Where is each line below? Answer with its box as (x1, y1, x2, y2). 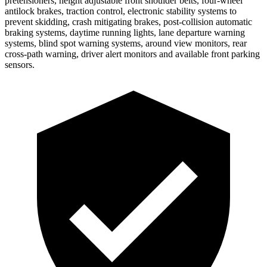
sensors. (5, 59, 35, 70)
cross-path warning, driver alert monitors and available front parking (5, 48, 260, 59)
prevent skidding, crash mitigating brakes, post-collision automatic (5, 16, 252, 27)
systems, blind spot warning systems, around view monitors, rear (5, 38, 247, 48)
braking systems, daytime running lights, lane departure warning (5, 27, 245, 38)
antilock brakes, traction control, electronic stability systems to (5, 5, 237, 16)
